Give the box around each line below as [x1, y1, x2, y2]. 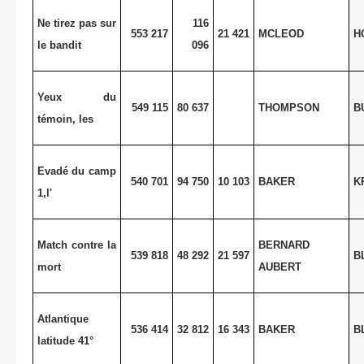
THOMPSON [258, 101, 319, 114]
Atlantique [37, 312, 89, 325]
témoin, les [37, 112, 93, 125]
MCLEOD [258, 27, 304, 40]
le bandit [37, 38, 81, 51]
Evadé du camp [37, 164, 117, 177]
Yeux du [37, 90, 117, 103]
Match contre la [37, 238, 117, 251]
